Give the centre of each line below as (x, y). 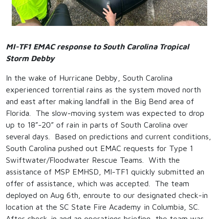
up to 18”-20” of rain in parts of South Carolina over (97, 125)
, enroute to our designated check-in (143, 195)
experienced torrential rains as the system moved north (103, 90)
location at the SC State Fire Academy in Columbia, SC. (103, 207)
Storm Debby (30, 58)
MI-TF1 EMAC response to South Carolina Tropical (97, 47)
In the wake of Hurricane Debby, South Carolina (89, 78)
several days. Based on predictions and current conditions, (109, 137)
